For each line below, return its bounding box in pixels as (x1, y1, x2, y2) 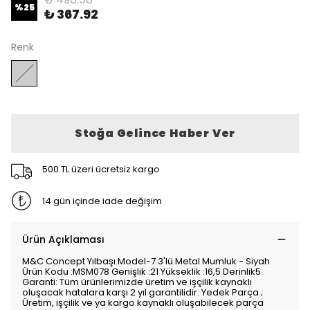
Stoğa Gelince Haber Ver (74, 125, 236, 141)
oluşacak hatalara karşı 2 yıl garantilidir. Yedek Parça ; (22, 286, 263, 299)
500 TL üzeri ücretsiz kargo (42, 162, 160, 176)
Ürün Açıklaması (22, 232, 104, 246)
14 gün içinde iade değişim (42, 194, 162, 208)
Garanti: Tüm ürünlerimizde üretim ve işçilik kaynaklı (22, 275, 252, 289)
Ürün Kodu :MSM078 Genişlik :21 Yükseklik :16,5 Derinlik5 (22, 265, 261, 278)
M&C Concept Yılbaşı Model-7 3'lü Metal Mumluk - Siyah (22, 255, 270, 268)
